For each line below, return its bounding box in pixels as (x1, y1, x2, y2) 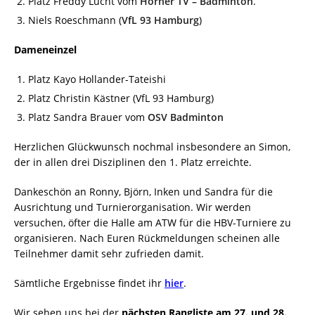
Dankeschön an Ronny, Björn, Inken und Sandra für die (14, 184, 273, 198)
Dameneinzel (14, 42, 77, 56)
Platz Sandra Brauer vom (28, 110, 148, 124)
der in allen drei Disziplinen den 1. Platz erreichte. (14, 155, 252, 169)
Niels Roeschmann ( (28, 13, 122, 27)
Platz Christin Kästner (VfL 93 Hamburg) (28, 91, 214, 105)
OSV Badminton (148, 110, 224, 124)
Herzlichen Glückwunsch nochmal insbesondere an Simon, (14, 139, 290, 153)
